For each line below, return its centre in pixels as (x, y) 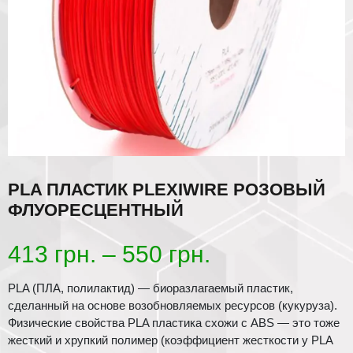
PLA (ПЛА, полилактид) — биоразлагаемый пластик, (150, 288)
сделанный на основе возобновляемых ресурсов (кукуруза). (173, 306)
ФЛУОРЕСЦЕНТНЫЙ (96, 210)
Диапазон (263, 254)
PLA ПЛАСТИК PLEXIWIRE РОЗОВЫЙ (167, 190)
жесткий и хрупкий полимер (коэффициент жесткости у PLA (170, 340)
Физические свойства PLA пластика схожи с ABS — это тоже (174, 323)
